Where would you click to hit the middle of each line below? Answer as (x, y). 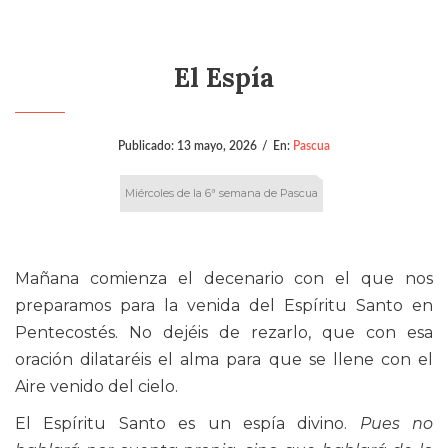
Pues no (396, 424)
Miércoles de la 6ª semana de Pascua (221, 193)
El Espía (224, 78)
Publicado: (147, 146)
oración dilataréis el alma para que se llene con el (224, 360)
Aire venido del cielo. (96, 387)
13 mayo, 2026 (217, 146)
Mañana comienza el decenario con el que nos (224, 279)
